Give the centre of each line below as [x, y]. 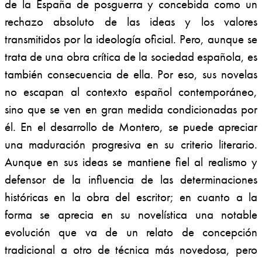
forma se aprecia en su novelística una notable [131, 215]
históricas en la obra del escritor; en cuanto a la [131, 197]
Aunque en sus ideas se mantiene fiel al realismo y [131, 162]
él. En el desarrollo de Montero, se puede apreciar [131, 127]
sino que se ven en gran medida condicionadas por [131, 109]
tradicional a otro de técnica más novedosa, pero [131, 250]
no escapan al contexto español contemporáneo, [131, 92]
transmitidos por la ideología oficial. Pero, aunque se [131, 39]
